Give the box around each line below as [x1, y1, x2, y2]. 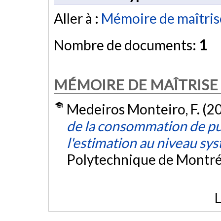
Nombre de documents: [54, 37, 199, 54]
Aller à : [54, 10, 101, 27]
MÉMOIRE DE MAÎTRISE [54, 75, 218, 93]
